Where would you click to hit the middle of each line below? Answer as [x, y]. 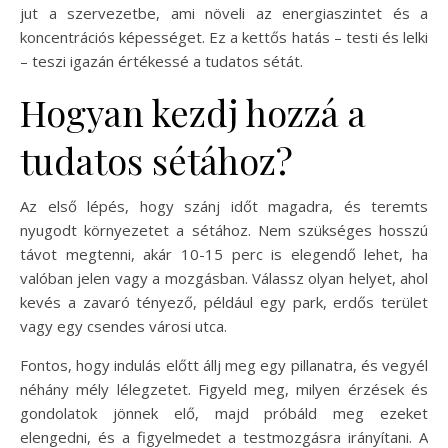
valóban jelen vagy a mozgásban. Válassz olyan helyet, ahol [224, 277]
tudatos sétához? [156, 159]
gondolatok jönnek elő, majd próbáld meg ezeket [224, 412]
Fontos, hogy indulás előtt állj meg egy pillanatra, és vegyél [224, 364]
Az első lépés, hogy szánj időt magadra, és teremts [224, 205]
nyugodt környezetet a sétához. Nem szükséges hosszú [224, 229]
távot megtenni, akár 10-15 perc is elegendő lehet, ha [224, 253]
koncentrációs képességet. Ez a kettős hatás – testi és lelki [224, 36]
